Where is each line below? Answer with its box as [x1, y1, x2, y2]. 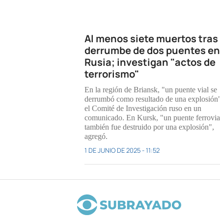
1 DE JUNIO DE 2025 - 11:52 [84, 145, 160, 155]
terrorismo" [84, 67, 139, 81]
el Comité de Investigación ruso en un [84, 104, 201, 112]
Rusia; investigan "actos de [84, 55, 216, 69]
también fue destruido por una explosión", [84, 122, 214, 131]
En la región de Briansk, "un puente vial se [84, 85, 217, 94]
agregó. [84, 132, 108, 140]
